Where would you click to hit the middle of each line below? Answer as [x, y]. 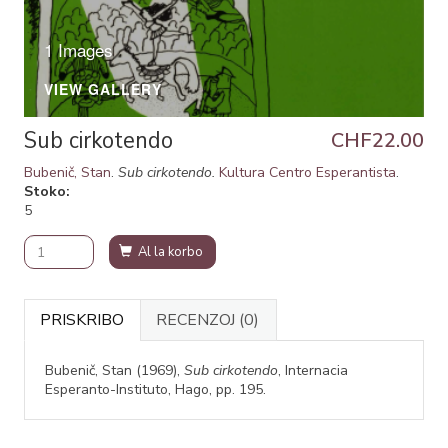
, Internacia [312, 370]
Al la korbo [168, 252]
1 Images [78, 49]
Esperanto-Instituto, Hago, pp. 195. [155, 389]
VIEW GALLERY [102, 89]
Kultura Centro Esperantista [307, 172]
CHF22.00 [378, 140]
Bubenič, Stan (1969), [114, 370]
